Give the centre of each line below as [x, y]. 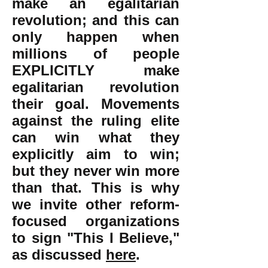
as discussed [59, 255]
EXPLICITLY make [96, 70]
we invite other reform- [96, 204]
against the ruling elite [96, 121]
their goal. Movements [96, 104]
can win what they [96, 137]
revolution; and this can [96, 20]
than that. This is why [96, 188]
